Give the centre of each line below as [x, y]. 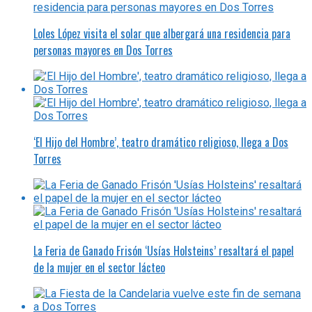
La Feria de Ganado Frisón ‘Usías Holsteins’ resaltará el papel [164, 250]
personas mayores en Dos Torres [103, 50]
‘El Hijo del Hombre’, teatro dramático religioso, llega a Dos [161, 142]
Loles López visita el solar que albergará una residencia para [162, 33]
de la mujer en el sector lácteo [99, 267]
